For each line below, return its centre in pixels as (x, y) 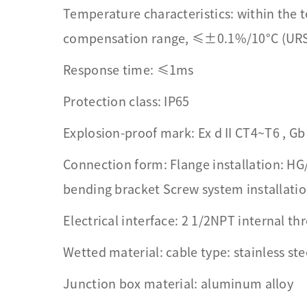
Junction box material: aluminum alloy (179, 284)
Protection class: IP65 (126, 101)
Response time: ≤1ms (128, 70)
